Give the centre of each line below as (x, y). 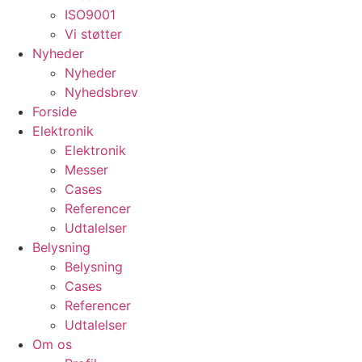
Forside (55, 112)
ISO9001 (90, 15)
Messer (86, 170)
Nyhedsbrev (101, 93)
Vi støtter (93, 34)
